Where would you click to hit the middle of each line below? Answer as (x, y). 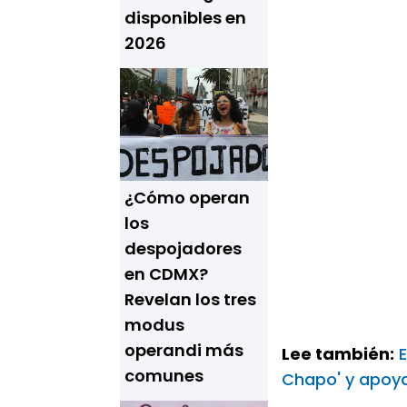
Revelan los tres (190, 299)
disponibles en (185, 18)
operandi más (184, 350)
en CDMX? (166, 274)
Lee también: (338, 354)
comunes (164, 376)
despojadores (183, 248)
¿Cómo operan (187, 198)
